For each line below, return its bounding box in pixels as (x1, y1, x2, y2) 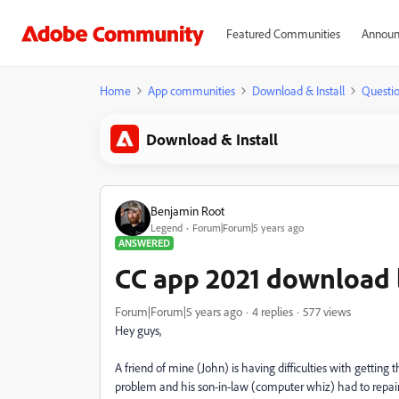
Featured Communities (225, 26, 340, 41)
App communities (148, 83, 235, 98)
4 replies (252, 304, 293, 319)
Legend (151, 220, 183, 234)
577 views (303, 304, 351, 319)
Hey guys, (115, 322, 164, 338)
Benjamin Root (151, 202, 224, 218)
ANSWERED (118, 236, 170, 249)
